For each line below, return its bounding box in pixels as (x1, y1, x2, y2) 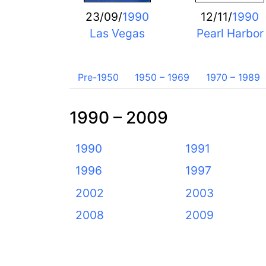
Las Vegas (89, 26, 145, 40)
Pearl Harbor (196, 26, 264, 40)
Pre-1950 (77, 71, 119, 84)
